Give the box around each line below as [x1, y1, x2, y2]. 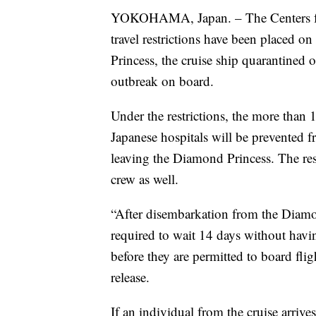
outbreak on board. [111, 71, 214, 90]
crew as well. [111, 169, 178, 188]
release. [111, 267, 150, 286]
